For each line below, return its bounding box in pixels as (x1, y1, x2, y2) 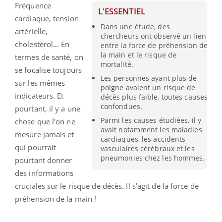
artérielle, (15, 26, 48, 36)
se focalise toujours (15, 64, 82, 75)
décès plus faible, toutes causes (100, 92, 208, 102)
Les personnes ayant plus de (100, 73, 197, 83)
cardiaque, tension (15, 13, 79, 23)
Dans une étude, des (100, 21, 170, 31)
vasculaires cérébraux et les (100, 144, 195, 154)
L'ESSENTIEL (98, 5, 146, 17)
